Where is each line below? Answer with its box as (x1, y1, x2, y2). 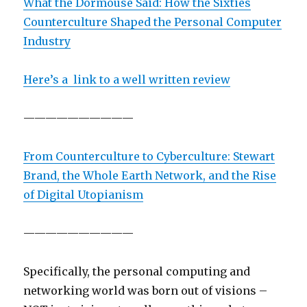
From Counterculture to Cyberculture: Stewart (23, 149, 275, 163)
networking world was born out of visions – (23, 284, 268, 297)
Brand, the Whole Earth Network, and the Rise (23, 169, 277, 182)
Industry (23, 34, 71, 48)
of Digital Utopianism (23, 188, 144, 201)
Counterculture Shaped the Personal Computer (23, 15, 282, 29)
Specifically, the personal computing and (23, 265, 251, 278)
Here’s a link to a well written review (23, 73, 231, 86)
